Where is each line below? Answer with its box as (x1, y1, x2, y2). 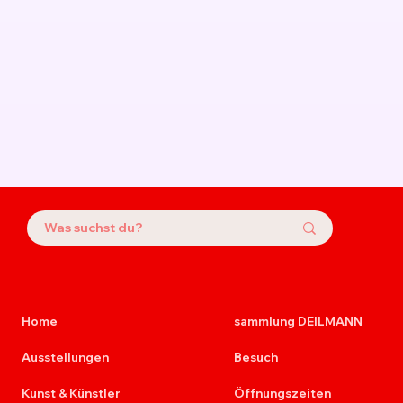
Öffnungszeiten (234, 385, 332, 400)
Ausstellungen (21, 349, 109, 364)
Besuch (234, 349, 279, 364)
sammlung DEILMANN (234, 313, 363, 328)
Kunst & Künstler (21, 385, 121, 400)
